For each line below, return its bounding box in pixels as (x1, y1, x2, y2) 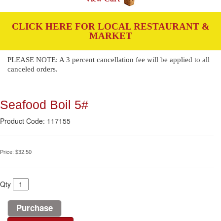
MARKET (89, 31, 132, 41)
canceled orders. (7, 65, 58, 73)
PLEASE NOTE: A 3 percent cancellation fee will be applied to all (7, 56, 210, 64)
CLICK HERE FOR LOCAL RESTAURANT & (11, 21, 210, 32)
